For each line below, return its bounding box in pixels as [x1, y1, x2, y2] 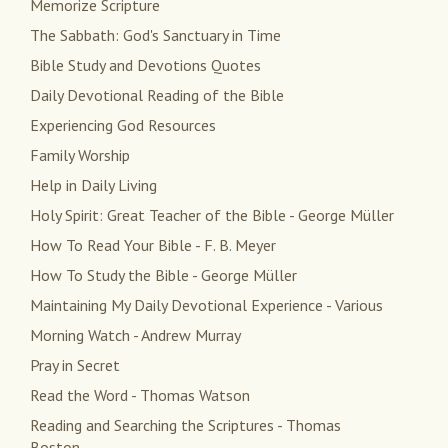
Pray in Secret [30, 355, 120, 376]
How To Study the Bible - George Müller [30, 265, 297, 286]
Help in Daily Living [30, 175, 157, 196]
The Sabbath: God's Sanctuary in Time [30, 25, 281, 46]
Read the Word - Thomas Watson [30, 385, 250, 406]
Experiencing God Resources [30, 115, 216, 136]
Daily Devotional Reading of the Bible [30, 85, 284, 106]
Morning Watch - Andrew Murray [30, 325, 241, 346]
